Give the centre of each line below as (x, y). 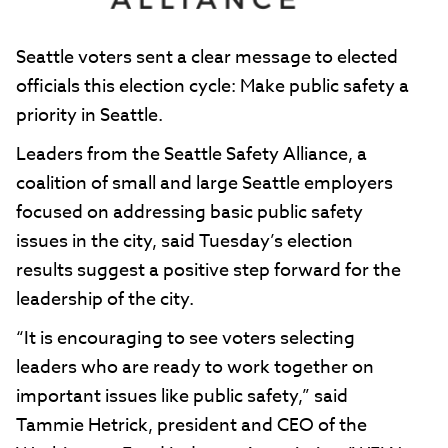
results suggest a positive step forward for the (208, 270)
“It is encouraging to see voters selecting (185, 338)
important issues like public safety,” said (182, 396)
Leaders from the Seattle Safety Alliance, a (191, 154)
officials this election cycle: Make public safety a (212, 86)
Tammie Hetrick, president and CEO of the (191, 425)
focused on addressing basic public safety (189, 212)
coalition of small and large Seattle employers (204, 183)
